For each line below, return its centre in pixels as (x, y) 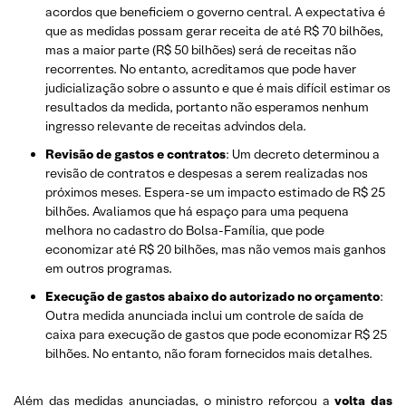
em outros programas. (109, 268)
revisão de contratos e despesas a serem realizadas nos (207, 173)
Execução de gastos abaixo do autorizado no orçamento (213, 296)
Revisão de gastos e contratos (135, 154)
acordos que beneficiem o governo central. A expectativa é (215, 11)
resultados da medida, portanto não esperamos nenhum (207, 106)
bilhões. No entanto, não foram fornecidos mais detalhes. (209, 353)
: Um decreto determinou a (303, 154)
